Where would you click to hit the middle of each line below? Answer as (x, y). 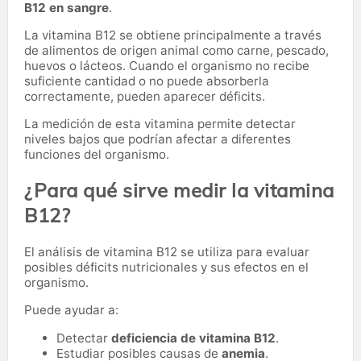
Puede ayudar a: (71, 309)
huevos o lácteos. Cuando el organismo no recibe (167, 65)
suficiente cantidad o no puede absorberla (147, 81)
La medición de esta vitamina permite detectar (160, 123)
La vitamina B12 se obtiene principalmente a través (173, 35)
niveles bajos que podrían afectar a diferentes (158, 139)
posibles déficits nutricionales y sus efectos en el (166, 267)
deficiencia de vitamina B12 (193, 338)
